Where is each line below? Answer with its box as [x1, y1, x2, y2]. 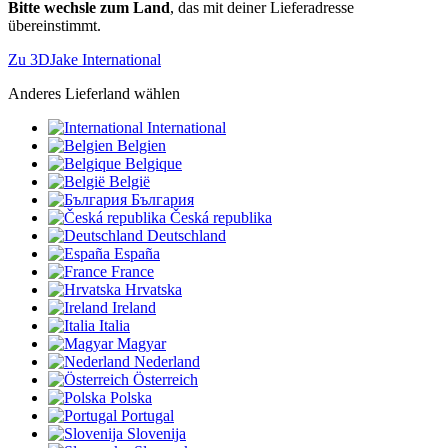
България [131, 190, 194, 208]
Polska [110, 388, 152, 406]
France [111, 262, 154, 280]
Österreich [133, 370, 198, 388]
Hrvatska [125, 280, 182, 298]
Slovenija [127, 424, 186, 442]
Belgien [117, 136, 166, 154]
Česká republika [170, 208, 272, 226]
